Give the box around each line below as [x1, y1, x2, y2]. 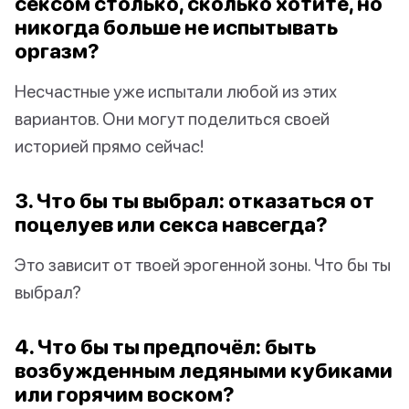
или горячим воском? [15, 382, 235, 407]
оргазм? [15, 38, 100, 64]
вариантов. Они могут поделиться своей [15, 108, 330, 130]
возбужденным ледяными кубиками [15, 358, 393, 383]
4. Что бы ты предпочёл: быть [15, 334, 316, 360]
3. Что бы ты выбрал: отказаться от [15, 188, 374, 214]
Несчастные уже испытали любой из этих [15, 80, 337, 102]
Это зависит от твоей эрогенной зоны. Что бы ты [15, 254, 391, 276]
